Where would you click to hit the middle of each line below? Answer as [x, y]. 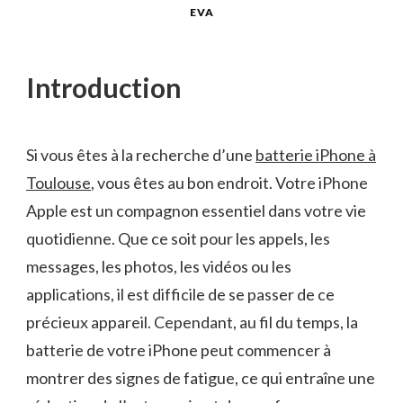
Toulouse [58, 182]
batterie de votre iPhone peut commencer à [179, 349]
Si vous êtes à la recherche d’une [141, 154]
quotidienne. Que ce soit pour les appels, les [178, 238]
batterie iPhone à [316, 154]
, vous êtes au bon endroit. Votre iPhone [229, 182]
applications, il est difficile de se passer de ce [180, 294]
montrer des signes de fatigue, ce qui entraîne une [201, 377]
